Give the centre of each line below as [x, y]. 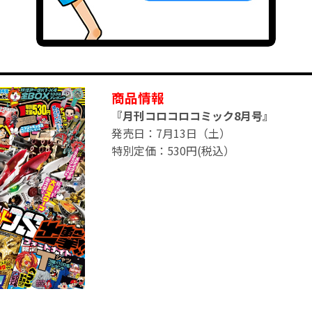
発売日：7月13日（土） [171, 133]
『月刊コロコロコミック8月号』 [193, 115]
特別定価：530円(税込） [173, 150]
